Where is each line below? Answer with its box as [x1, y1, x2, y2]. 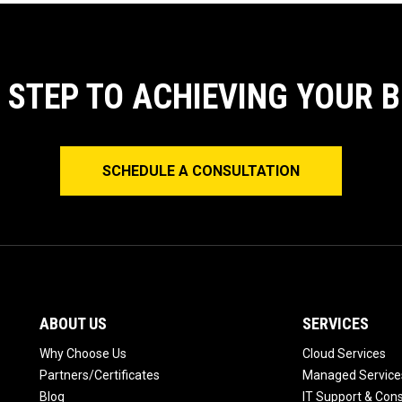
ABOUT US [39, 314, 107, 334]
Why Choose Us [39, 346, 127, 362]
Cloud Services [301, 346, 386, 362]
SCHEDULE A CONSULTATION [102, 162, 300, 180]
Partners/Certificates [39, 368, 160, 383]
